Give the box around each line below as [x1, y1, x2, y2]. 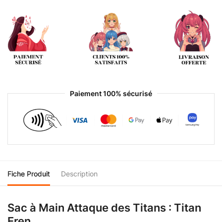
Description [61, 169, 98, 178]
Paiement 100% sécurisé [70, 89, 152, 98]
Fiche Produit [7, 169, 50, 178]
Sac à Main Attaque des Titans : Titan [7, 201, 201, 214]
